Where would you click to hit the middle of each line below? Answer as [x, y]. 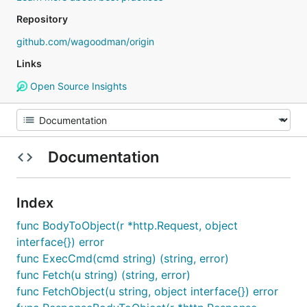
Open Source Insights [77, 86]
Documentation [103, 157]
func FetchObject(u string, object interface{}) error [147, 291]
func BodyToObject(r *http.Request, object [127, 225]
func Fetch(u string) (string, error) [103, 275]
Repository [42, 19]
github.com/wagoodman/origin [85, 41]
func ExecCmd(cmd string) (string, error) [123, 258]
